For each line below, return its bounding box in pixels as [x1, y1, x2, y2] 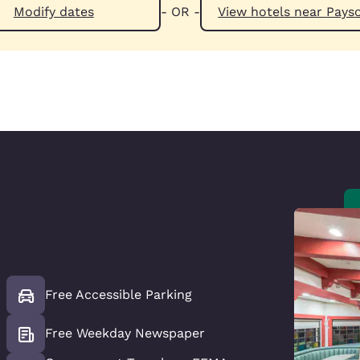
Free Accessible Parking [45, 286, 193, 302]
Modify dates [13, 3, 94, 19]
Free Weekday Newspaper [45, 325, 206, 341]
